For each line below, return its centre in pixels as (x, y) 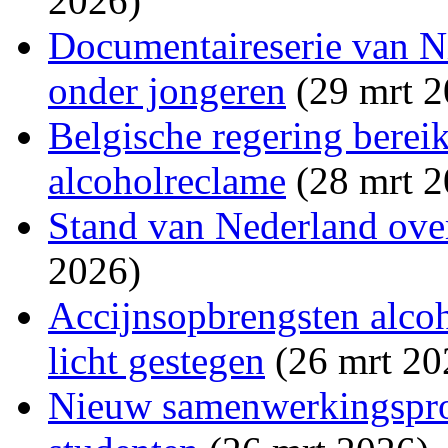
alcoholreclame (167, 180)
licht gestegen (156, 360)
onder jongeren (167, 90)
